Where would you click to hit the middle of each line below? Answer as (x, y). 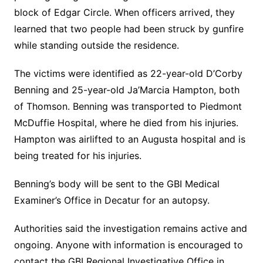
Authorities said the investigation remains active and (130, 229)
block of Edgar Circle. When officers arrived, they (124, 13)
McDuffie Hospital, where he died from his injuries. (126, 123)
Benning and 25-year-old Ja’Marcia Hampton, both (127, 90)
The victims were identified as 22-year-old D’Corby (128, 74)
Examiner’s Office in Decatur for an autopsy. (112, 200)
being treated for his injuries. (77, 156)
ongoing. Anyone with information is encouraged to (128, 245)
